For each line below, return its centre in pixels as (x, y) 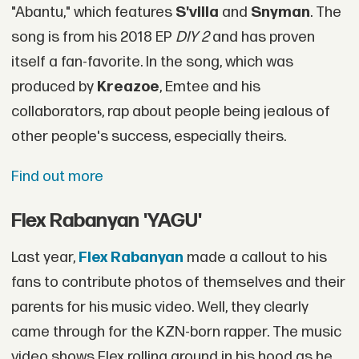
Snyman (278, 13)
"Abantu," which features (91, 13)
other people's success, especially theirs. (148, 137)
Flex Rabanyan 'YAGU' (106, 221)
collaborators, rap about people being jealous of (170, 112)
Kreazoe (128, 87)
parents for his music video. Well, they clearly (159, 307)
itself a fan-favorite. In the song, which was (152, 63)
